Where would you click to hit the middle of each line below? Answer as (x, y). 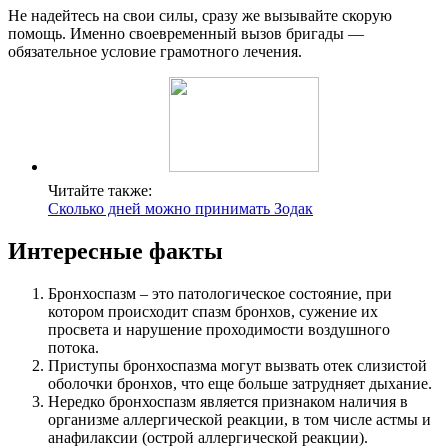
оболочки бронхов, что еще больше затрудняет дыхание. (240, 383)
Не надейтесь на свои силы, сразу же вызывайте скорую (200, 15)
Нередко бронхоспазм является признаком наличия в (228, 401)
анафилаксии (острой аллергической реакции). (208, 437)
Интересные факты (115, 250)
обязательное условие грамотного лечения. (155, 51)
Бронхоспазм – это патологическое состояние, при (220, 293)
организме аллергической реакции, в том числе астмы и (239, 419)
